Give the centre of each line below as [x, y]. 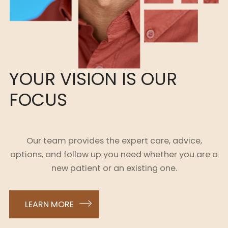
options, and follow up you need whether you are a [114, 155]
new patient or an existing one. [114, 168]
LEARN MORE [49, 205]
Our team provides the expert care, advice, [114, 141]
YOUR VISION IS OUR [93, 79]
